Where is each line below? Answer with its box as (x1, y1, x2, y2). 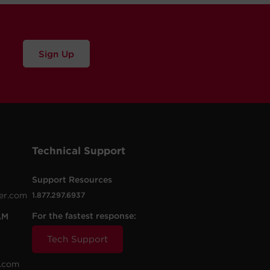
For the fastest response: (32, 211, 137, 221)
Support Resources (32, 175, 113, 184)
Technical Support (32, 145, 126, 157)
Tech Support (47, 234, 108, 245)
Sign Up (61, 49, 74, 60)
